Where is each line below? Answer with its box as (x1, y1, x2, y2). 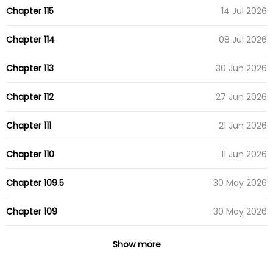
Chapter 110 (6, 147, 54, 160)
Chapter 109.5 (6, 176, 64, 189)
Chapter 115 (6, 4, 54, 17)
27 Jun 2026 (216, 90, 267, 103)
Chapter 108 (6, 233, 57, 246)
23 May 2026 (214, 233, 267, 246)
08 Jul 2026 (219, 33, 267, 46)
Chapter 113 (6, 62, 54, 74)
